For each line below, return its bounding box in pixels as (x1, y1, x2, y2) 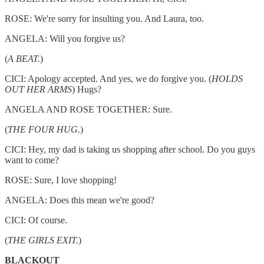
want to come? (5, 155, 59, 166)
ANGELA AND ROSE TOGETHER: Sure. (5, 104, 172, 115)
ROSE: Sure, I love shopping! (5, 175, 117, 186)
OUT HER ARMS (5, 84, 72, 95)
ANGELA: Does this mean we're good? (5, 195, 154, 206)
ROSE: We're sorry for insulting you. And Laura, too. (5, 14, 204, 24)
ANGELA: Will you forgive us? (5, 34, 125, 44)
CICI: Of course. (5, 215, 67, 226)
